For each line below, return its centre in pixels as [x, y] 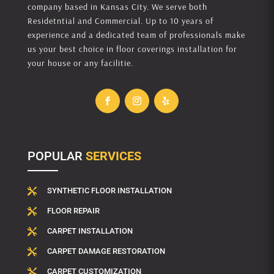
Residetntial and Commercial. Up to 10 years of [120, 21]
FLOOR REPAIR [73, 211]
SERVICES [113, 156]
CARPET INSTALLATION [90, 231]
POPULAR [56, 156]
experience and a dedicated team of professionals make [136, 35]
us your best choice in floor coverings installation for [132, 49]
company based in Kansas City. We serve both [117, 7]
